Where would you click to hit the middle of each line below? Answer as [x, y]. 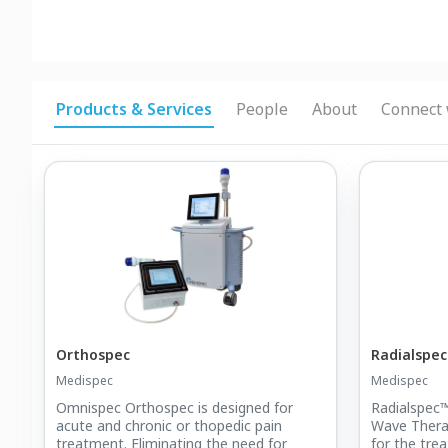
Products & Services [134, 109]
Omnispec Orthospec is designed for [174, 407]
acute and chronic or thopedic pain [169, 425]
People [262, 109]
